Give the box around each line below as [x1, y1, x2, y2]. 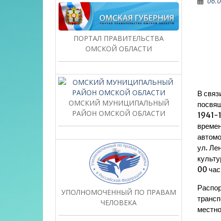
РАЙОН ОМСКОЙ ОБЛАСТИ [72, 109, 166, 118]
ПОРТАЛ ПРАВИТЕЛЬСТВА [74, 33, 164, 43]
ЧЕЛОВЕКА [101, 198, 137, 208]
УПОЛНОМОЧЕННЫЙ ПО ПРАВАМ [61, 187, 177, 197]
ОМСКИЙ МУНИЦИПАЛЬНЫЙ [68, 98, 169, 108]
